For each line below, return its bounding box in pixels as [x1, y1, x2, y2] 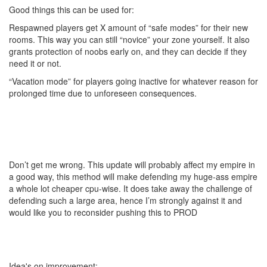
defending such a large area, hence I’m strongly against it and [9, 194, 242, 206]
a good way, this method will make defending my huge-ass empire [9, 170, 257, 182]
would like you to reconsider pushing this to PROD [9, 206, 197, 218]
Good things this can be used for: [9, 4, 134, 15]
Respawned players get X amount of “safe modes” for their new [9, 21, 248, 33]
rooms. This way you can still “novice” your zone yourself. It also [9, 33, 250, 45]
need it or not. [9, 57, 61, 69]
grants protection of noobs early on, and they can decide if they [9, 45, 247, 57]
